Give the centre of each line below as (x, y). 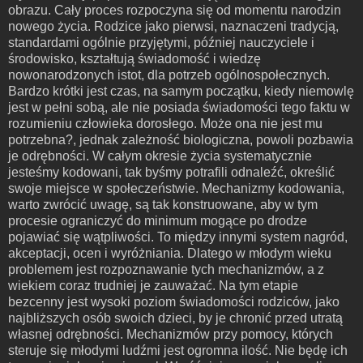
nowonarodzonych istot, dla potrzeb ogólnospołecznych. (169, 75)
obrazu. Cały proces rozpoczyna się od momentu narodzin (175, 10)
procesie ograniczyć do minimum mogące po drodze (158, 220)
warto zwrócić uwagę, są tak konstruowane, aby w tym (163, 204)
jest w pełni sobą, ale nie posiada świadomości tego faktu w (179, 107)
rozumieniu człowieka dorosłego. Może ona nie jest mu (165, 123)
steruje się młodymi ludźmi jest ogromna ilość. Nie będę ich (178, 350)
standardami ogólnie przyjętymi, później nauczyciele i (161, 42)
